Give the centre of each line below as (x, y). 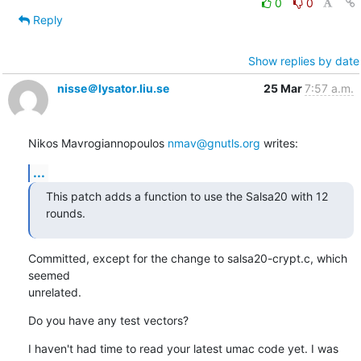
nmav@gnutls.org (214, 143)
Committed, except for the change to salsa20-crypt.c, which (187, 258)
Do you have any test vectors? (108, 320)
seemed (49, 275)
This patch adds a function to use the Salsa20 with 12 (187, 196)
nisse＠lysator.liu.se (113, 88)
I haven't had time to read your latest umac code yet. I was (183, 348)
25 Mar (284, 88)
